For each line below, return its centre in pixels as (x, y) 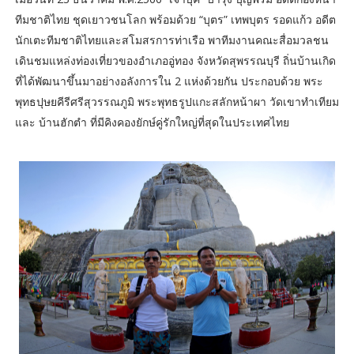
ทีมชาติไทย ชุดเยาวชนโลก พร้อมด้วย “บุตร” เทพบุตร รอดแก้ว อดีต (175, 19)
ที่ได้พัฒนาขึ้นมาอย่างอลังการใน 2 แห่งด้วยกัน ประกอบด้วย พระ (169, 81)
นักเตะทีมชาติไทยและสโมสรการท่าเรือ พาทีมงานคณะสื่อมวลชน (171, 40)
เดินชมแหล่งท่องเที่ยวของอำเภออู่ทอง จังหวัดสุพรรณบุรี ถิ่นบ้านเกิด (175, 60)
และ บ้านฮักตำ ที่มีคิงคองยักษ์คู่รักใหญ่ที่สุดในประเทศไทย (152, 122)
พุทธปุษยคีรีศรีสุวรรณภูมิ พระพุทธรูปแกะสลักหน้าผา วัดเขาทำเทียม (177, 101)
